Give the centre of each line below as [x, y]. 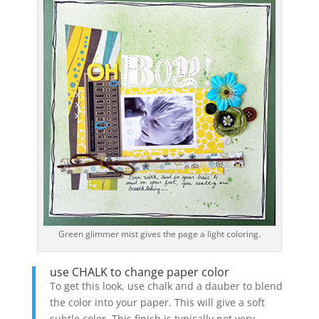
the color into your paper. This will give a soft [157, 302]
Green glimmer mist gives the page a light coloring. [159, 234]
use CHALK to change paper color [139, 272]
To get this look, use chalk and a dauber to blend [166, 286]
